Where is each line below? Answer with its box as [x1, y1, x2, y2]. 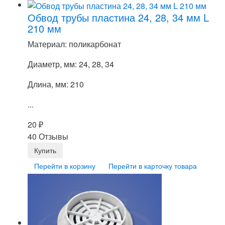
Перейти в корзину [34, 160, 95, 171]
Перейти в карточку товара [108, 160, 197, 171]
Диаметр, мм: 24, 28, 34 [28, 58, 114, 70]
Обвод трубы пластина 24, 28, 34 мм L [28, 10, 209, 25]
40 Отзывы [28, 130, 68, 142]
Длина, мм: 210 [28, 78, 84, 90]
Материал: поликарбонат [28, 38, 121, 50]
